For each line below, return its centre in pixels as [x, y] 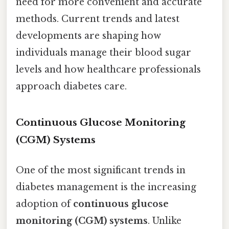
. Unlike [165, 221]
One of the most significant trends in [101, 170]
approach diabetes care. [71, 87]
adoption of [44, 204]
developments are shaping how [88, 36]
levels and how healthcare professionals [108, 70]
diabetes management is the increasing [106, 187]
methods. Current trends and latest [98, 19]
